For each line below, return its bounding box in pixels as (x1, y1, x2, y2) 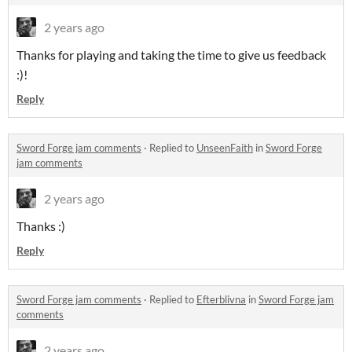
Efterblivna (196, 293, 246, 306)
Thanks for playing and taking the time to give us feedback (16, 47, 326, 63)
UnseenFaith (196, 141, 253, 155)
